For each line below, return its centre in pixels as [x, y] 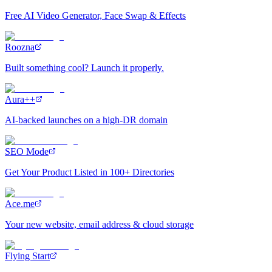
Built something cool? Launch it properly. [84, 67]
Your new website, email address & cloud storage [99, 224]
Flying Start [27, 256]
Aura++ [20, 99]
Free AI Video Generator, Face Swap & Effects [95, 15]
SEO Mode [27, 151]
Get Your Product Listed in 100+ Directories [90, 172]
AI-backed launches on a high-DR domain [86, 120]
